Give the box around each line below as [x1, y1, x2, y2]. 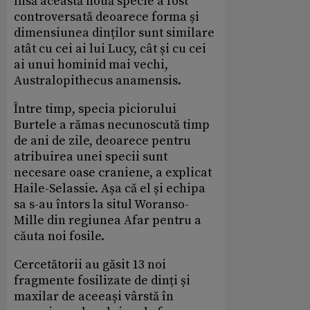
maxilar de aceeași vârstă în [14, 288, 174, 304]
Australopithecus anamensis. [14, 72, 181, 89]
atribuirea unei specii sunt [14, 148, 167, 165]
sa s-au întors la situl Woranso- [14, 196, 189, 212]
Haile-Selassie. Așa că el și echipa [14, 180, 206, 197]
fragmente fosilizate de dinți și [14, 272, 190, 289]
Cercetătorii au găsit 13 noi [14, 256, 166, 273]
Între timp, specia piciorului [14, 100, 176, 117]
